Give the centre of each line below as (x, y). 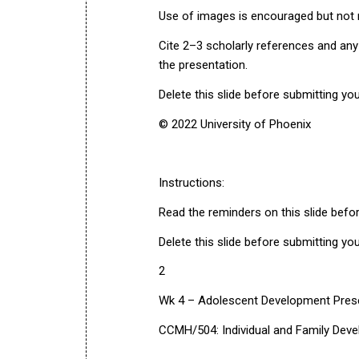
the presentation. (203, 65)
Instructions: (192, 183)
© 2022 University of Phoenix (235, 124)
